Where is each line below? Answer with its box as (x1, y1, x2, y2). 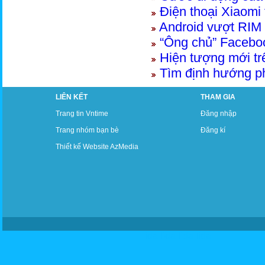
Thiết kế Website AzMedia (55, 143, 138, 151)
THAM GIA (200, 93, 235, 101)
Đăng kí (200, 126, 225, 134)
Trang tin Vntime (55, 109, 108, 118)
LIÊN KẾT (55, 93, 88, 101)
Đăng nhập (200, 109, 237, 118)
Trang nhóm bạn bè (55, 126, 119, 134)
